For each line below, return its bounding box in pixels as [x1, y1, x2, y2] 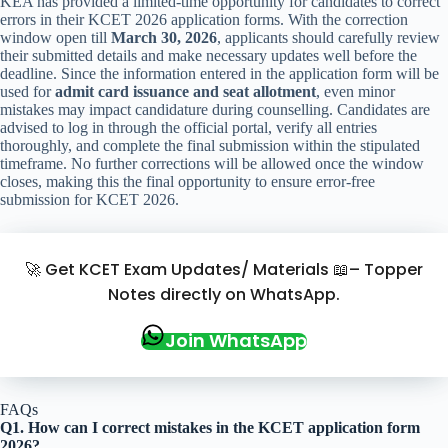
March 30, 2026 [111, 29, 217, 47]
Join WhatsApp [165, 328, 307, 354]
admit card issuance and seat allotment [55, 83, 316, 101]
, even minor [316, 83, 395, 101]
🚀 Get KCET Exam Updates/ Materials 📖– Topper [25, 258, 423, 282]
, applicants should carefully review [217, 29, 440, 47]
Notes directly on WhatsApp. [108, 283, 340, 307]
